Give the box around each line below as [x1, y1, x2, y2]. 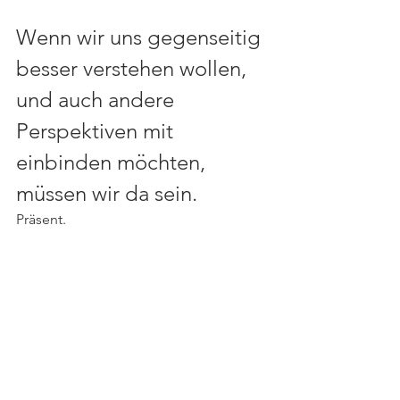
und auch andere [16, 87, 179, 113]
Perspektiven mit [16, 118, 179, 145]
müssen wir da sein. [16, 180, 203, 207]
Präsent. [16, 211, 70, 229]
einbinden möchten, [16, 149, 211, 176]
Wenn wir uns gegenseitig [16, 24, 266, 51]
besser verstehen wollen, [16, 55, 252, 82]
